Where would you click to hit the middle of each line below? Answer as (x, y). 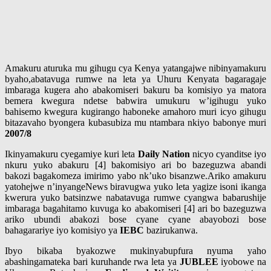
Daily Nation (164, 154)
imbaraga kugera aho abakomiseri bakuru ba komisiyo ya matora (135, 90)
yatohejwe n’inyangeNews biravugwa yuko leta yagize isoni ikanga (135, 187)
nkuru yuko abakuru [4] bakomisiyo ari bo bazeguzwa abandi (135, 165)
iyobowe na (242, 262)
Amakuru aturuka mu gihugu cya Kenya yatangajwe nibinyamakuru (135, 68)
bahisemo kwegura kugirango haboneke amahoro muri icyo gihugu (135, 112)
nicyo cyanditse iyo (228, 154)
